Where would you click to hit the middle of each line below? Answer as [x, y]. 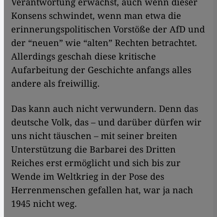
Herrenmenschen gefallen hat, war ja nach [102, 190]
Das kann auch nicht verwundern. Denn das [105, 108]
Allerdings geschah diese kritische [84, 56]
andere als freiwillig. [58, 83]
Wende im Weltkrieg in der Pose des [88, 176]
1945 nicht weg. [44, 203]
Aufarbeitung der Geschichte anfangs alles [101, 70]
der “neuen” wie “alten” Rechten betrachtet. [104, 42]
